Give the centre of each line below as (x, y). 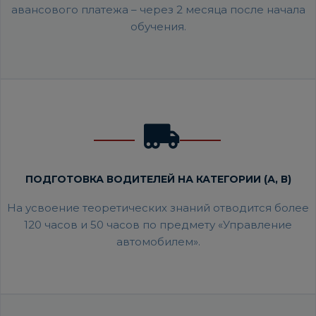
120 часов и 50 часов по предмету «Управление (158, 225)
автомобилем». (158, 242)
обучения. (158, 27)
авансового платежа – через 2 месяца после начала (158, 10)
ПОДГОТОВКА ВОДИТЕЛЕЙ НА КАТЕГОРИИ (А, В (156, 180)
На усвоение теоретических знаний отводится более (158, 208)
